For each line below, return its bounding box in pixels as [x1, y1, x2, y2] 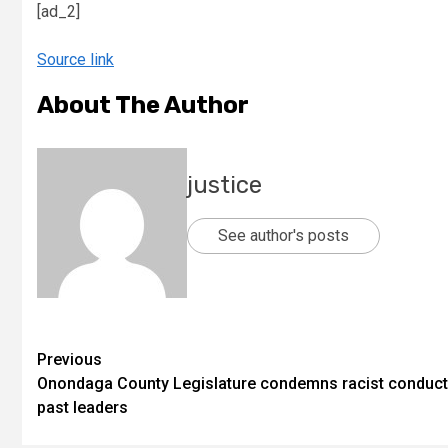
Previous [37, 350, 102, 369]
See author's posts [218, 226, 349, 245]
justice [187, 171, 262, 199]
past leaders [37, 398, 128, 417]
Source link [37, 50, 114, 69]
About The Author [37, 91, 249, 119]
